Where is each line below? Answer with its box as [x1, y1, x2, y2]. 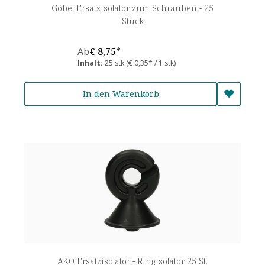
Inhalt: [77, 57, 105, 68]
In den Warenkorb [82, 88, 159, 100]
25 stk [105, 57, 126, 68]
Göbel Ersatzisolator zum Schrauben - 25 [51, 2, 214, 14]
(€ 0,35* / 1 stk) [126, 57, 176, 68]
